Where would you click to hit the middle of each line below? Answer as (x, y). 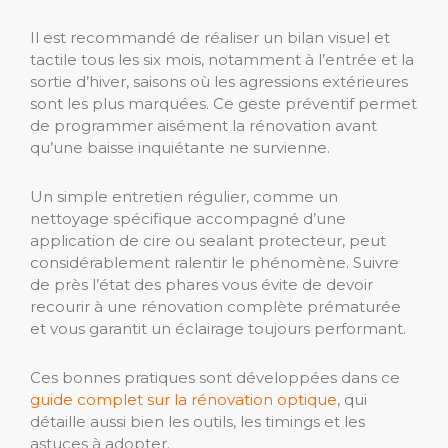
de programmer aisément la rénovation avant (203, 126)
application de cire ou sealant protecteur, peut (208, 241)
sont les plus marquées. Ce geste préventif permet (223, 104)
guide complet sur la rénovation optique (183, 400)
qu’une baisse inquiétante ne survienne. (180, 148)
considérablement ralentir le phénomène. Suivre (214, 263)
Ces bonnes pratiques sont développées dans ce (215, 378)
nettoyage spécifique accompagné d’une (188, 219)
